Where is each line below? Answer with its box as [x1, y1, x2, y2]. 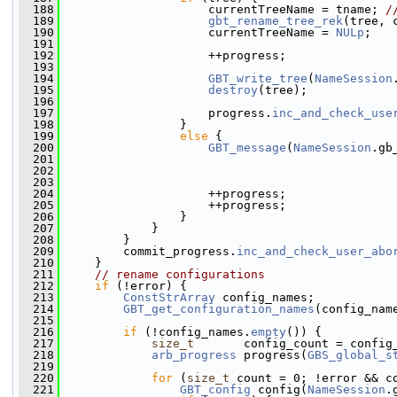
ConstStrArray [123, 291, 215, 304]
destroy [208, 83, 258, 97]
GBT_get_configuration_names [123, 302, 315, 315]
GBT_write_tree [208, 72, 307, 85]
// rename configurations [95, 268, 265, 281]
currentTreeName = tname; [59, 3, 385, 16]
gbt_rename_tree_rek [208, 14, 343, 27]
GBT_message [208, 141, 286, 154]
